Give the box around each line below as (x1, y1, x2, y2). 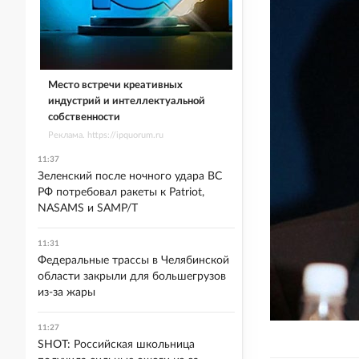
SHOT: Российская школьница (38, 339, 195, 350)
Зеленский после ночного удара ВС (38, 171, 222, 182)
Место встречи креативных (47, 79, 183, 91)
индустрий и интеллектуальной (47, 95, 205, 107)
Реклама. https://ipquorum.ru (47, 130, 163, 139)
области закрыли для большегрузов (38, 271, 226, 282)
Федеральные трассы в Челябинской (38, 255, 229, 266)
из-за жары (38, 287, 95, 298)
